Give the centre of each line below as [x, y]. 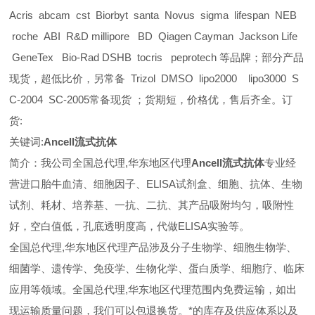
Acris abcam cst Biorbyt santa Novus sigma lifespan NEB [153, 15]
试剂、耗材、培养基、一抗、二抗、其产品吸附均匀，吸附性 [152, 205]
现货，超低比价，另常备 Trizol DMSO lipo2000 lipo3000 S [154, 78]
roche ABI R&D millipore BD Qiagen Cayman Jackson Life [154, 36]
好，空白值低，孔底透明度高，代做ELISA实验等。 [130, 226]
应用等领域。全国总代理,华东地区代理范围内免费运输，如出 [153, 289]
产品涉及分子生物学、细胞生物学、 [213, 247]
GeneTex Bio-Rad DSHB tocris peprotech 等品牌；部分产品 [157, 57]
